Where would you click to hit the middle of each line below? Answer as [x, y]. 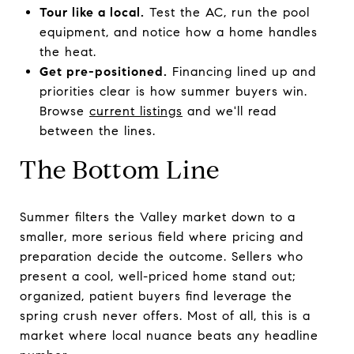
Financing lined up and [241, 71]
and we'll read [229, 111]
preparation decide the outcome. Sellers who [162, 256]
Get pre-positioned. [103, 71]
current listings [136, 111]
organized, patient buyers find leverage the [156, 296]
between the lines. [97, 130]
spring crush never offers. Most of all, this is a [165, 315]
